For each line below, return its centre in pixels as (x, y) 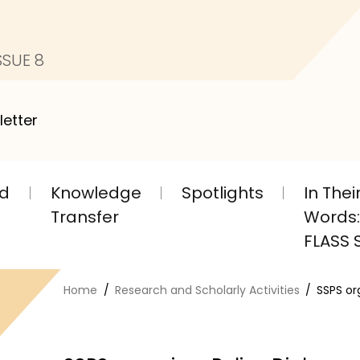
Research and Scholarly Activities (207, 290)
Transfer (84, 217)
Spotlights (222, 193)
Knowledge (96, 193)
